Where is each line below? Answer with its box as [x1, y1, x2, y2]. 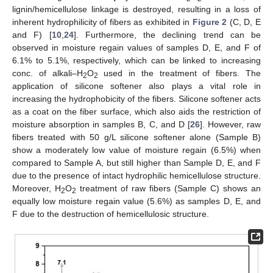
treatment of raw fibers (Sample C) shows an [76, 183, 261, 194]
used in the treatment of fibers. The [97, 68, 261, 79]
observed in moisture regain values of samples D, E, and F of [12, 43, 261, 53]
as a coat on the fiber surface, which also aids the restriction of [12, 107, 261, 117]
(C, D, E [227, 17, 261, 27]
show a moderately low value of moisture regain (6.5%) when [12, 145, 261, 155]
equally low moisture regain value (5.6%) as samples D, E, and [12, 196, 261, 207]
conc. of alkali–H [12, 68, 83, 79]
